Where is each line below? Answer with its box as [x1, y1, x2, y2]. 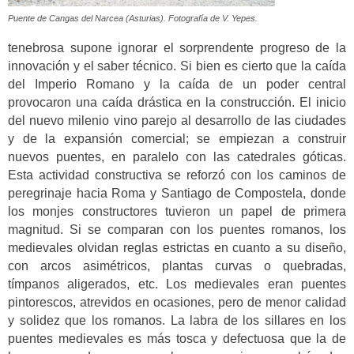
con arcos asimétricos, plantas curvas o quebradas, [8, 258, 346, 273]
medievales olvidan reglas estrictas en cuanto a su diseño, [8, 240, 346, 254]
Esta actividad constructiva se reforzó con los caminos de [8, 168, 346, 182]
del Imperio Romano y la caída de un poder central [8, 77, 346, 91]
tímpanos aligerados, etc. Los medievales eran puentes [8, 277, 346, 291]
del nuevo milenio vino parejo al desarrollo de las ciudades [8, 113, 346, 127]
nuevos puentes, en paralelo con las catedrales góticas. [8, 149, 346, 164]
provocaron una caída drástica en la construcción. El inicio [8, 95, 346, 109]
